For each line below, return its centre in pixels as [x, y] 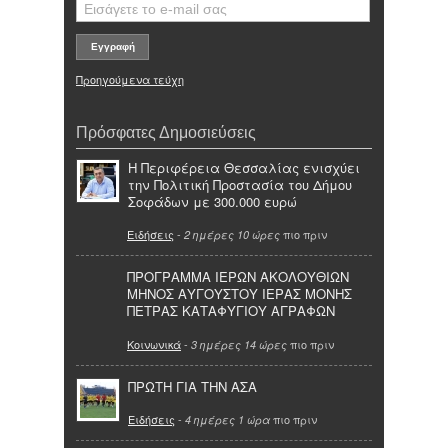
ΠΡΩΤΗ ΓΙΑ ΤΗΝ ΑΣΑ [192, 386]
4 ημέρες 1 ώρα [227, 420]
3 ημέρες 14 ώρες [239, 344]
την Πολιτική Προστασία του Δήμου [240, 184]
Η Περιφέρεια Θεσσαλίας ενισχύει [244, 167]
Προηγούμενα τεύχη [130, 78]
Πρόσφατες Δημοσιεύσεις [166, 131]
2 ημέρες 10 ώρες [232, 235]
